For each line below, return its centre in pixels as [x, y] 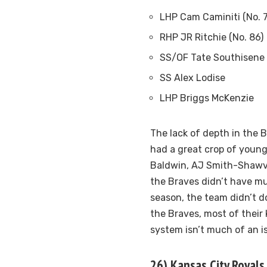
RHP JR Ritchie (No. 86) [212, 38]
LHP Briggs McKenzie [207, 98]
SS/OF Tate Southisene [212, 58]
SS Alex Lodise [193, 78]
